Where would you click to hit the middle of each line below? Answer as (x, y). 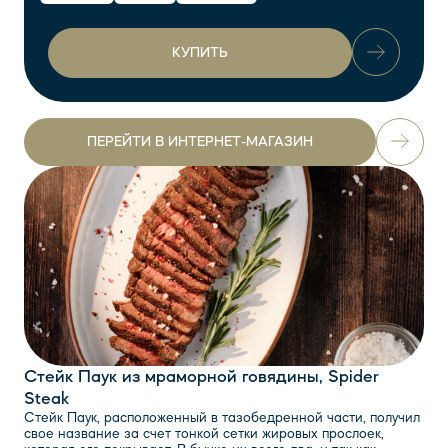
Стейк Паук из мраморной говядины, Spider (201, 376)
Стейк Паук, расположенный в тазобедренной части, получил (222, 417)
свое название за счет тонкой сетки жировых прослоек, (204, 433)
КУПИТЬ (200, 52)
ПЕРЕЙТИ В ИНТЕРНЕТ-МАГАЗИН (200, 141)
